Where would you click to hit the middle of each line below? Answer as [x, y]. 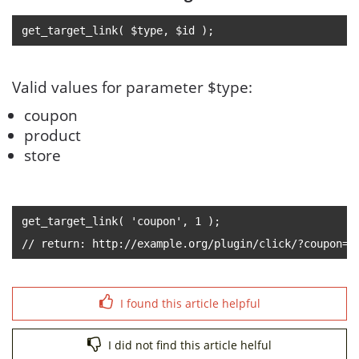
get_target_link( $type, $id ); [118, 30]
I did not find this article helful [188, 345]
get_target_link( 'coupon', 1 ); [121, 221]
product [52, 135]
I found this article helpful [188, 303]
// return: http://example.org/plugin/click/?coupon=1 [188, 244]
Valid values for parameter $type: [132, 87]
